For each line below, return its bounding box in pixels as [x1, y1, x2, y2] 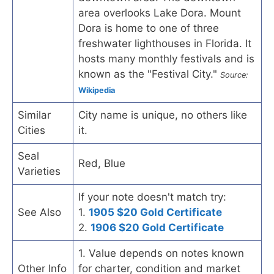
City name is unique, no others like [78, 108, 247, 121]
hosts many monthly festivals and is [78, 52, 254, 65]
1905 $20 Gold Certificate [89, 206, 222, 218]
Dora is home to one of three [78, 21, 219, 34]
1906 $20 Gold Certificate [91, 221, 224, 234]
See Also [18, 206, 61, 218]
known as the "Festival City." [78, 67, 220, 80]
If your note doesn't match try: [78, 190, 226, 203]
